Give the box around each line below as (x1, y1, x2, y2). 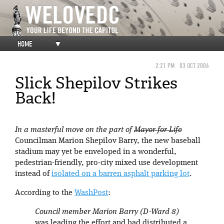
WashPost (74, 189, 108, 197)
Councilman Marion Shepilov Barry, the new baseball (15, 137, 200, 145)
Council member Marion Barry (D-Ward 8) (35, 208, 179, 216)
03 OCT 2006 (179, 61, 209, 70)
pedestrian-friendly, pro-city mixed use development (15, 159, 198, 167)
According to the (15, 189, 74, 197)
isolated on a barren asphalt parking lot (51, 170, 189, 178)
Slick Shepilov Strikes (15, 72, 177, 93)
